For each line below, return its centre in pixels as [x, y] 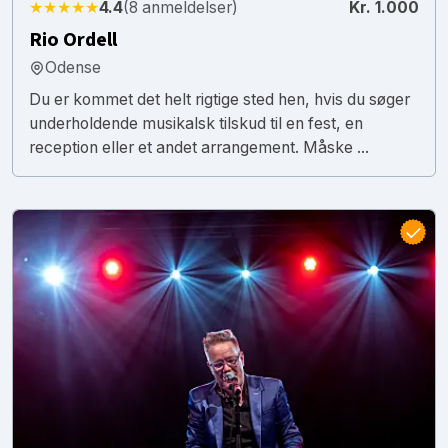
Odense [73, 67]
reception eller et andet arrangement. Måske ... [199, 147]
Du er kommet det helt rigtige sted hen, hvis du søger [219, 99]
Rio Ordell [73, 39]
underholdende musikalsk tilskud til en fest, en [196, 123]
